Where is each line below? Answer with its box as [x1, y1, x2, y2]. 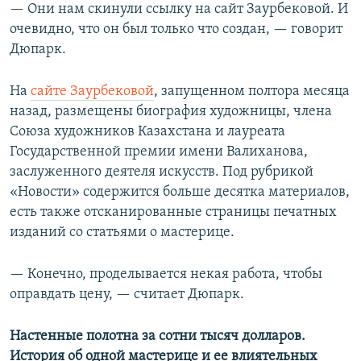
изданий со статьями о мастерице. [10, 224, 234, 240]
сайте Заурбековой [31, 83, 154, 99]
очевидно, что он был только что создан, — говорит [10, 21, 342, 37]
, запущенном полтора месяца [154, 83, 350, 99]
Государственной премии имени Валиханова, [10, 143, 308, 160]
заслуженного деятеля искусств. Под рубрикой [10, 164, 313, 180]
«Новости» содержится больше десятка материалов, [10, 184, 350, 200]
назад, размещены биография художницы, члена [10, 103, 332, 119]
